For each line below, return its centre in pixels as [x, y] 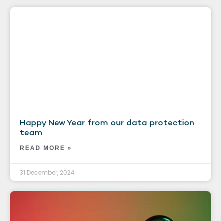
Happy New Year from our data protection [107, 122]
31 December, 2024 [47, 172]
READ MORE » [46, 148]
